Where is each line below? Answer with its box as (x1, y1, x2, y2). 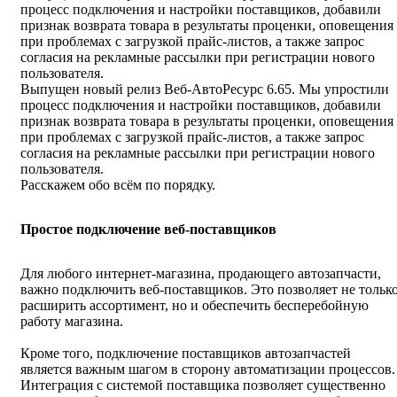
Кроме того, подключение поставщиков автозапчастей (20, 346, 351, 362)
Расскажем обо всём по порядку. (20, 177, 215, 193)
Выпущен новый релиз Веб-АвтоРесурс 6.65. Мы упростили (20, 82, 389, 97)
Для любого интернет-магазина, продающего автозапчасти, (20, 266, 381, 282)
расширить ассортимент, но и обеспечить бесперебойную (20, 298, 369, 314)
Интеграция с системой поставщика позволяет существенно (20, 378, 385, 393)
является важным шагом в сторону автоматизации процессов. (20, 362, 395, 378)
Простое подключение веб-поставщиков (20, 222, 276, 237)
